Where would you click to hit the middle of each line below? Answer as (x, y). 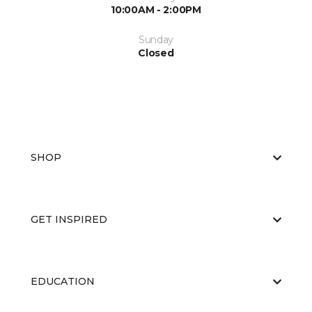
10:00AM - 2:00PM (156, 10)
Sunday (156, 40)
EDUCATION (63, 282)
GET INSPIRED (69, 220)
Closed (156, 53)
